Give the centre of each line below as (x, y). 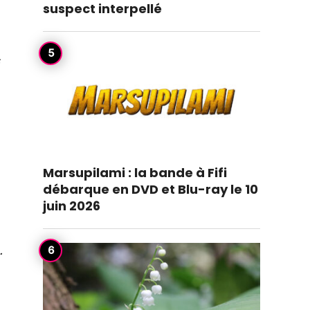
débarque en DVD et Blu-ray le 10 (151, 189)
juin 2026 (72, 206)
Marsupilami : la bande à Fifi (135, 173)
